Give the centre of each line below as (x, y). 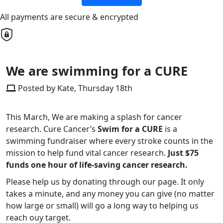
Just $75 (183, 153)
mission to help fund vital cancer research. (87, 153)
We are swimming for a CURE (97, 71)
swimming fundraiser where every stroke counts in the (110, 141)
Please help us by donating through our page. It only (105, 182)
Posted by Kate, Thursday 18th (74, 88)
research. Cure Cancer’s (52, 129)
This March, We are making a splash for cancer (94, 117)
